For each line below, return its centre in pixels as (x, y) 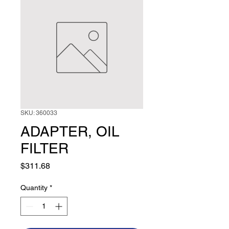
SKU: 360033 (39, 113)
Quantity (34, 187)
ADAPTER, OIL (70, 131)
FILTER (44, 148)
